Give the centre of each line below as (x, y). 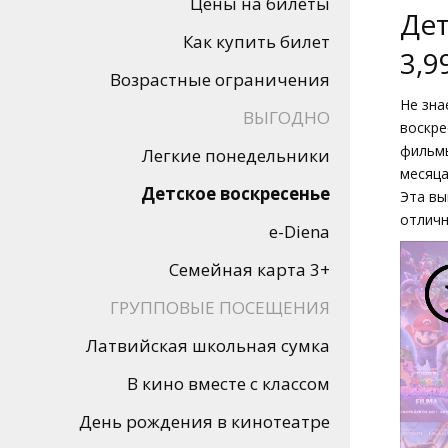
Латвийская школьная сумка (207, 345)
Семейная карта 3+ (249, 269)
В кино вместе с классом (228, 383)
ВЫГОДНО (286, 117)
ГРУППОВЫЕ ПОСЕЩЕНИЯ (219, 307)
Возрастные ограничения (219, 79)
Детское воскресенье (235, 193)
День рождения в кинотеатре (204, 421)
